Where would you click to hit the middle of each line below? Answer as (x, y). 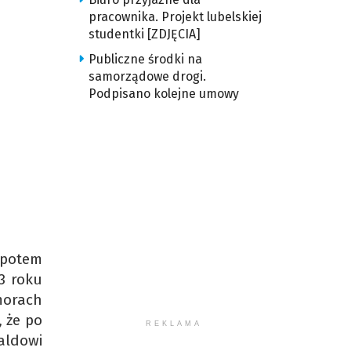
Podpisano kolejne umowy (163, 94)
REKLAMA (174, 324)
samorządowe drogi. (147, 76)
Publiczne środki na (145, 59)
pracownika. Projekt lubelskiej (175, 17)
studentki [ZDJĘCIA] (144, 34)
